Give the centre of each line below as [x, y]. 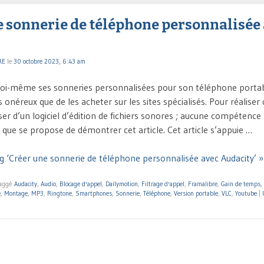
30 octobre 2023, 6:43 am [49, 62]
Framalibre [203, 184]
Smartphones [94, 194]
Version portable [196, 194]
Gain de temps [241, 184]
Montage [16, 194]
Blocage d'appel [81, 184]
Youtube [246, 194]
